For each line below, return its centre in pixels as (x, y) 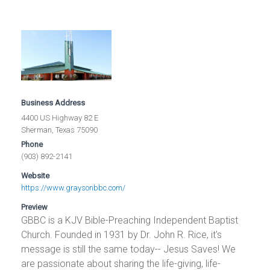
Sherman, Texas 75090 (60, 130)
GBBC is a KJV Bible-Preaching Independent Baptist (130, 221)
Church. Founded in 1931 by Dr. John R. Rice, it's (122, 235)
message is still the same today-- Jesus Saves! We (129, 250)
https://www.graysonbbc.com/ (74, 188)
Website (36, 176)
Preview (35, 207)
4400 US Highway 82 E (60, 118)
